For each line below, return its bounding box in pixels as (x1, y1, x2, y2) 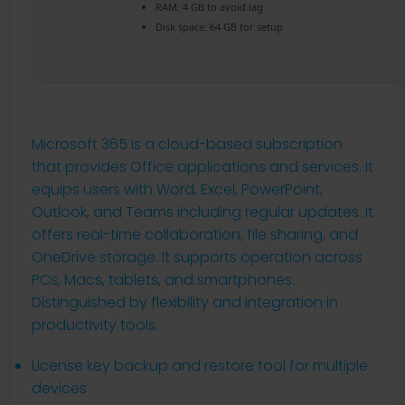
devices (32, 378, 87, 399)
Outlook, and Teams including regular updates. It (32, 202, 373, 222)
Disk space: (155, 20, 207, 33)
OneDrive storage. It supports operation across (32, 247, 363, 268)
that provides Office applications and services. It (32, 156, 373, 177)
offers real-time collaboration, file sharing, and (32, 224, 358, 245)
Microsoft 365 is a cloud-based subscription (32, 134, 343, 155)
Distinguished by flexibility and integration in (32, 292, 338, 313)
